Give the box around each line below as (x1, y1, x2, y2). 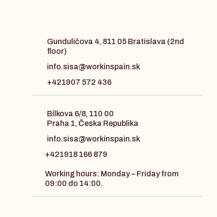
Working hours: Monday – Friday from (45, 170, 179, 178)
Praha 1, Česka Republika (47, 119, 139, 128)
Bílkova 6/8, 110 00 (47, 109, 114, 118)
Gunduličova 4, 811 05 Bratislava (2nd (46, 37, 184, 46)
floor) (46, 47, 67, 56)
